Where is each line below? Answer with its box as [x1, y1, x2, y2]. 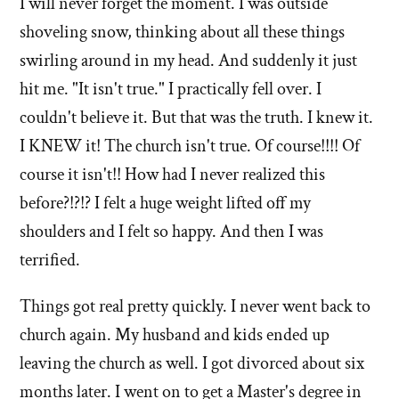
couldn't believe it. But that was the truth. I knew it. [20, 105, 373, 129]
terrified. [20, 248, 80, 272]
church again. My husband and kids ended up [20, 322, 330, 346]
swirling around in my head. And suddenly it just [20, 48, 357, 72]
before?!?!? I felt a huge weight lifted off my [20, 191, 311, 215]
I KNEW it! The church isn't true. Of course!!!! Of [20, 134, 360, 158]
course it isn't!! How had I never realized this [20, 162, 325, 186]
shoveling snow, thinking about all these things [20, 20, 345, 44]
